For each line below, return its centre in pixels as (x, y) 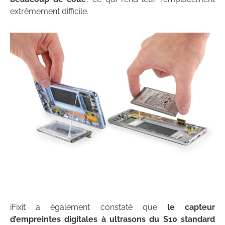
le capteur (191, 207)
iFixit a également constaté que (89, 207)
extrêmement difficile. (49, 12)
